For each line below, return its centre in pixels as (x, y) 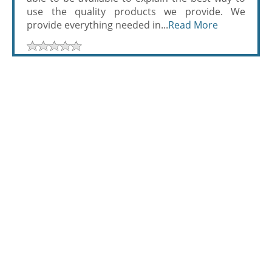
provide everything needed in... (97, 25)
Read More (193, 25)
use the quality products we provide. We (136, 12)
